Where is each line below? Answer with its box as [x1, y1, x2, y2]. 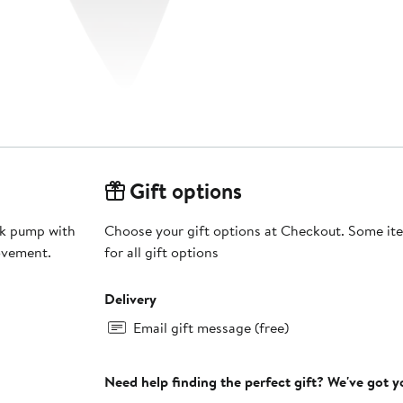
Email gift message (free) [132, 318, 289, 338]
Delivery [103, 289, 157, 309]
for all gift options [103, 242, 219, 263]
